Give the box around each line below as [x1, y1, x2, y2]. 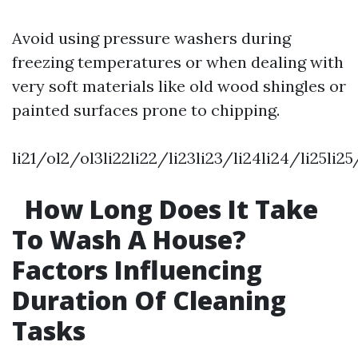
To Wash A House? [12, 222, 246, 257]
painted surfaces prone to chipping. [12, 100, 280, 120]
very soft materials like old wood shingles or [12, 76, 346, 96]
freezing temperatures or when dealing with [12, 52, 344, 72]
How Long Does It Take [18, 192, 318, 226]
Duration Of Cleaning [12, 283, 286, 317]
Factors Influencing [12, 253, 262, 287]
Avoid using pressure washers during [12, 28, 291, 48]
